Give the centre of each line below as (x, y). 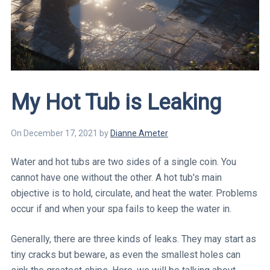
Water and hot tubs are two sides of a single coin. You (124, 162)
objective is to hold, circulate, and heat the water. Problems (134, 193)
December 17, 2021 (61, 133)
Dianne (124, 133)
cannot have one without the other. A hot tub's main (116, 177)
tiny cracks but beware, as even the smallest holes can (126, 254)
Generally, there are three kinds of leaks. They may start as (133, 239)
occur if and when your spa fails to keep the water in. (121, 209)
